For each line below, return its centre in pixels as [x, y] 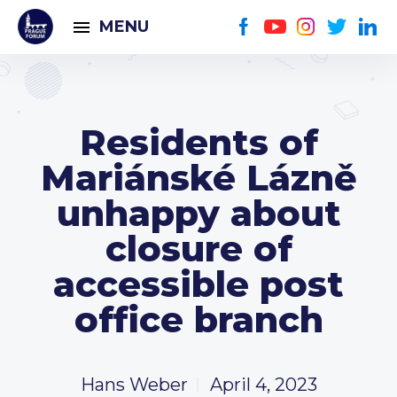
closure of [198, 249]
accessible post [198, 284]
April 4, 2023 [263, 385]
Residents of [198, 142]
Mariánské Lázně [198, 178]
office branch [198, 319]
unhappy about [198, 213]
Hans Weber [134, 385]
